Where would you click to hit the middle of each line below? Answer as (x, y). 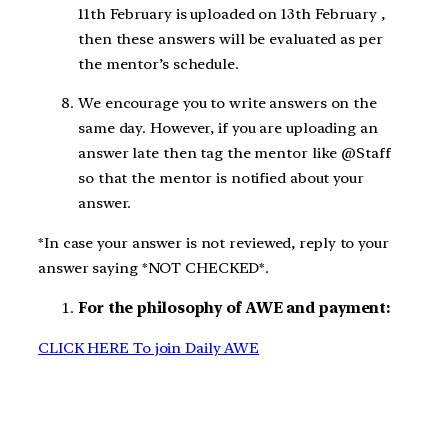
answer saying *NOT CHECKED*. (156, 268)
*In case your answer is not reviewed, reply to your (213, 243)
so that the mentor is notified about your (221, 178)
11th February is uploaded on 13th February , (231, 13)
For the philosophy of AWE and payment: (236, 307)
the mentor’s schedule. (158, 63)
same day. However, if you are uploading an (228, 128)
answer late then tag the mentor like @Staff (234, 153)
